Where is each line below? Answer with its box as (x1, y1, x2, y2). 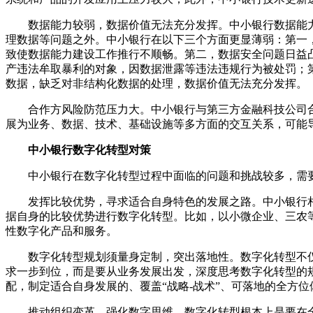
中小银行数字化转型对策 (28, 143, 151, 156)
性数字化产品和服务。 (6, 224, 117, 237)
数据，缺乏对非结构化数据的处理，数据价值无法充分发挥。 (6, 77, 307, 89)
